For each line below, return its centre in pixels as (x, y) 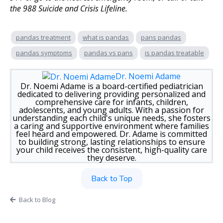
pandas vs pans (109, 53)
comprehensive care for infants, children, (111, 102)
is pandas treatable (174, 53)
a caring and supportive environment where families (111, 126)
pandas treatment (43, 38)
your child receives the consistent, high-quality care (111, 150)
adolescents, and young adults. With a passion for (111, 110)
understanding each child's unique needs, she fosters (111, 118)
